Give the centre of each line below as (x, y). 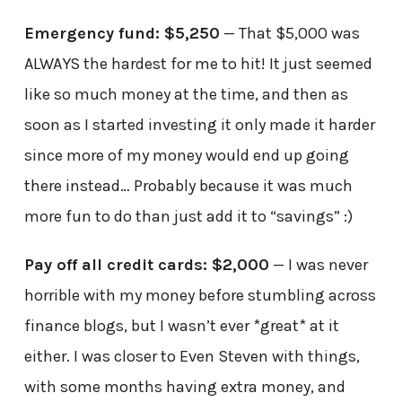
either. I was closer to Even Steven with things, (192, 356)
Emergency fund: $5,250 (122, 33)
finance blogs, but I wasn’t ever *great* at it (181, 325)
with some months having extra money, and (184, 386)
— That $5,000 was (289, 33)
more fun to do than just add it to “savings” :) (188, 216)
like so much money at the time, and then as (186, 94)
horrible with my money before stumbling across (200, 295)
